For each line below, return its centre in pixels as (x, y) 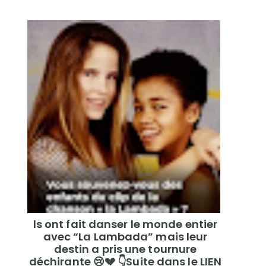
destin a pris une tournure (125, 249)
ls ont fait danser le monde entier (125, 224)
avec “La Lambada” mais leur (125, 236)
